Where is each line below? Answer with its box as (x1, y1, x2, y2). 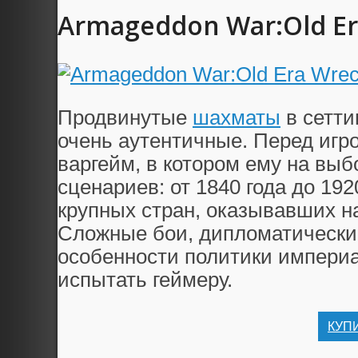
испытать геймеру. (58, 268, 233, 292)
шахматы (193, 106, 280, 129)
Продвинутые (58, 106, 193, 129)
